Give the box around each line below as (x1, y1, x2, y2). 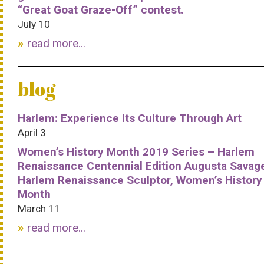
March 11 (18, 203, 60, 214)
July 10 (18, 18, 50, 30)
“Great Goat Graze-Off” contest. (18, 3, 184, 16)
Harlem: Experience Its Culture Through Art (18, 111, 242, 125)
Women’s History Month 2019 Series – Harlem (18, 145, 255, 159)
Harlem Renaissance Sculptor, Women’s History (18, 173, 262, 187)
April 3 (18, 127, 46, 138)
